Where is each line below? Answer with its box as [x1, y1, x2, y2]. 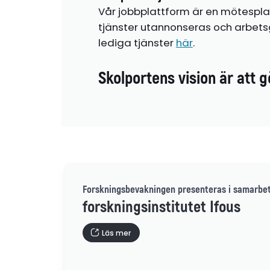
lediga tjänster [98, 35, 176, 50]
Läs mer [101, 227, 131, 238]
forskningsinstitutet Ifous [83, 197, 241, 218]
